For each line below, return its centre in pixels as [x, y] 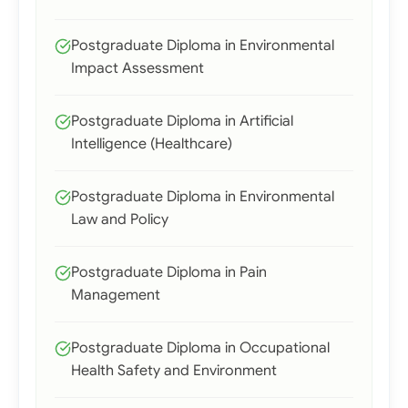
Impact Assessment [138, 68]
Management [116, 295]
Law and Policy [120, 219]
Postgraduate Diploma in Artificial [182, 121]
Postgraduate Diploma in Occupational [200, 348]
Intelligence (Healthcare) [152, 144]
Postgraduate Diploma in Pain [169, 272]
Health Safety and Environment [174, 371]
